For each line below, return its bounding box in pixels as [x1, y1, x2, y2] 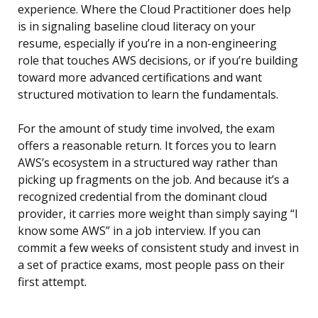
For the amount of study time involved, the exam [18, 121, 275, 137]
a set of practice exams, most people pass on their [18, 257, 285, 273]
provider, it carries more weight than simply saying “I [18, 206, 298, 222]
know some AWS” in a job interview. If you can [18, 223, 261, 239]
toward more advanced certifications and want [18, 70, 262, 86]
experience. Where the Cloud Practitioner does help [18, 1, 291, 18]
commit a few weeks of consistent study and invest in [18, 240, 299, 256]
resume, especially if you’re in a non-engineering [18, 35, 277, 52]
